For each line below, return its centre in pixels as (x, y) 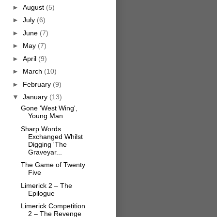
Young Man (45, 116)
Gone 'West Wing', (49, 108)
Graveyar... (45, 152)
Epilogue (41, 193)
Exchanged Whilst (55, 136)
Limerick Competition (53, 206)
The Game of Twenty (53, 165)
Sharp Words (41, 129)
